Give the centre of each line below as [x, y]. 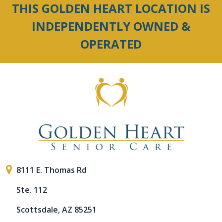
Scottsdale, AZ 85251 [56, 209]
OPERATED [111, 44]
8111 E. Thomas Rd [52, 170]
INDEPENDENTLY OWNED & [111, 26]
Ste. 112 [32, 190]
